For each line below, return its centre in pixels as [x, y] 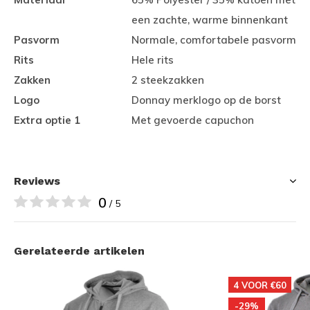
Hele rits [153, 60]
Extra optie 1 [47, 120]
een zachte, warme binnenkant [210, 20]
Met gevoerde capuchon [193, 120]
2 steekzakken [168, 80]
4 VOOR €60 [260, 285]
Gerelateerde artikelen [79, 251]
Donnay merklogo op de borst [206, 100]
